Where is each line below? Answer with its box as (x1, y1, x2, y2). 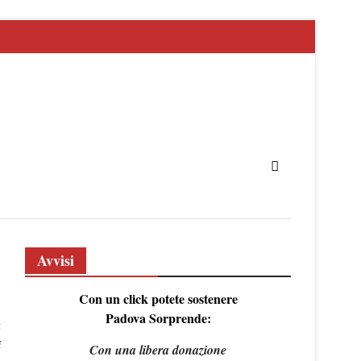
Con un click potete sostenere (78, 289, 238, 308)
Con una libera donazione (89, 341, 226, 359)
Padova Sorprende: (105, 309, 211, 327)
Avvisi (37, 250, 74, 271)
